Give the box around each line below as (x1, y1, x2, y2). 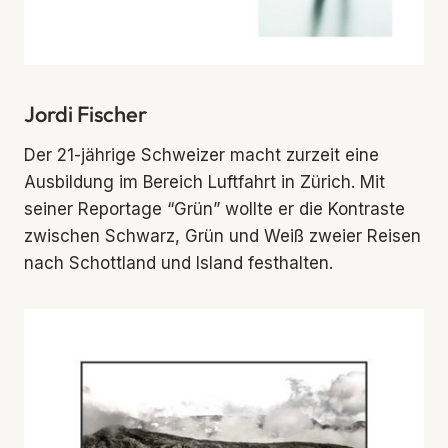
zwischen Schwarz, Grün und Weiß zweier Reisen (24, 226, 421, 247)
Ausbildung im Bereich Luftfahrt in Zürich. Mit (24, 172, 385, 193)
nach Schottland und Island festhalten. (24, 253, 333, 274)
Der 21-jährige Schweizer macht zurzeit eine (24, 145, 379, 166)
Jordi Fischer (24, 100, 147, 129)
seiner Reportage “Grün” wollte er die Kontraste (24, 199, 405, 220)
